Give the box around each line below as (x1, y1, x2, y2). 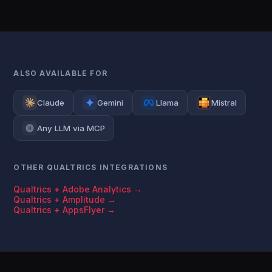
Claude (37, 98, 65, 107)
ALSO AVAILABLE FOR (13, 69, 107, 78)
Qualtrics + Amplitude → (13, 194, 117, 205)
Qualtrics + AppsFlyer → (13, 205, 116, 215)
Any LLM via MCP (37, 123, 106, 133)
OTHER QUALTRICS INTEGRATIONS (13, 163, 168, 172)
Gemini (97, 98, 124, 107)
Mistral (211, 98, 237, 107)
